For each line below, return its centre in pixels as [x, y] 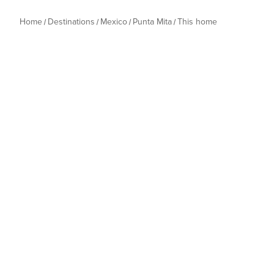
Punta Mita [152, 22]
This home [197, 22]
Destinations [71, 22]
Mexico [114, 22]
